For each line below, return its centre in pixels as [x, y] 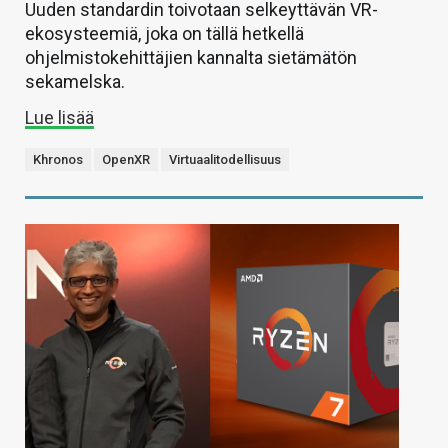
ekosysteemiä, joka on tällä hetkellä [164, 33]
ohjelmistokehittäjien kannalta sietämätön [191, 57]
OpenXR [126, 159]
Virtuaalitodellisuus [225, 159]
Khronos [58, 159]
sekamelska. [75, 81]
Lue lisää [59, 117]
